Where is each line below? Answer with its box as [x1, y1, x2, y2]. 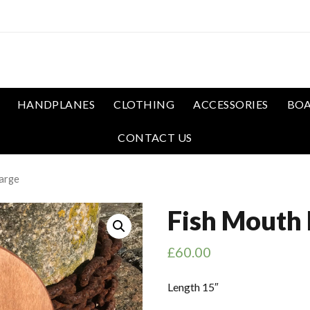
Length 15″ [167, 280, 219, 293]
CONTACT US [118, 131, 192, 144]
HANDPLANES [17, 98, 95, 111]
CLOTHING [113, 98, 175, 111]
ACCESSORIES [193, 98, 268, 111]
